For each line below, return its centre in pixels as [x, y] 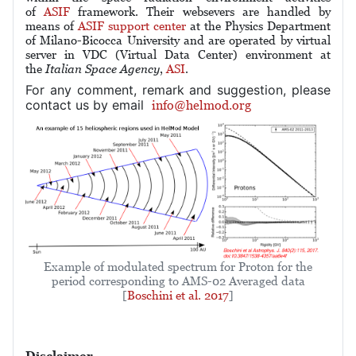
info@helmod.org [201, 105]
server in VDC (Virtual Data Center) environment [169, 54]
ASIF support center [132, 26]
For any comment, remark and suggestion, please [178, 90]
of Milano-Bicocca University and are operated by [161, 40]
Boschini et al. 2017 [178, 295]
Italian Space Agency [103, 69]
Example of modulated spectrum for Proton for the [178, 266]
